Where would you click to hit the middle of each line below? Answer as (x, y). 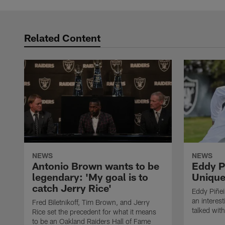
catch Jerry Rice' (72, 188)
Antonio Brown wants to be (96, 166)
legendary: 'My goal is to (90, 177)
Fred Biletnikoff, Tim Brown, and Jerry (91, 202)
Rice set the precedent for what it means (94, 212)
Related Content (62, 38)
